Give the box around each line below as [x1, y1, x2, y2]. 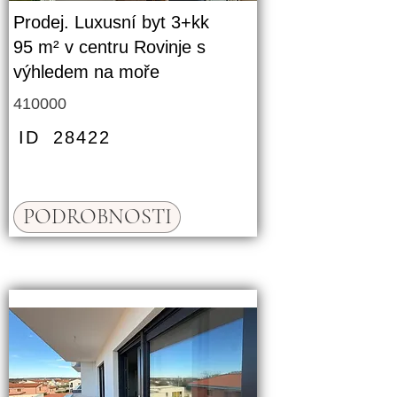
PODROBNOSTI [22, 204, 172, 230]
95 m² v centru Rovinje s [13, 37, 206, 57]
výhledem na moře [13, 62, 160, 82]
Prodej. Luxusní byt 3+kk [13, 12, 209, 32]
